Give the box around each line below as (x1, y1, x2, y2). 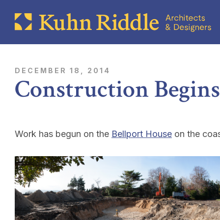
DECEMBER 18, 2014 (15, 66, 110, 75)
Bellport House (111, 129, 172, 139)
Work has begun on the (15, 129, 111, 139)
